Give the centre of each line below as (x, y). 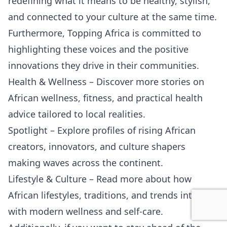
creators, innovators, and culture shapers (97, 147)
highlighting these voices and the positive (98, 49)
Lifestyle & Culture (47, 179)
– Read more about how (139, 179)
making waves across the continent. (86, 163)
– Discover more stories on (145, 82)
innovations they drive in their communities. (104, 66)
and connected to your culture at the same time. (112, 17)
